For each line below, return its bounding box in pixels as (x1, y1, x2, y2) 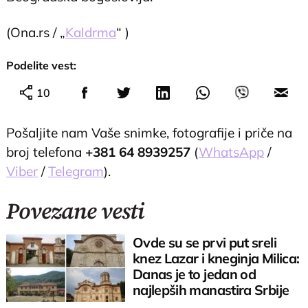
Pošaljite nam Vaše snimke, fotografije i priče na (6, 124, 293, 141)
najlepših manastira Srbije (132, 281, 289, 299)
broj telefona (6, 143, 86, 160)
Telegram (48, 162, 104, 179)
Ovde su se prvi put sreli (132, 234, 276, 252)
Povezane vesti (6, 195, 144, 226)
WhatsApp (199, 143, 265, 160)
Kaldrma (65, 23, 117, 41)
